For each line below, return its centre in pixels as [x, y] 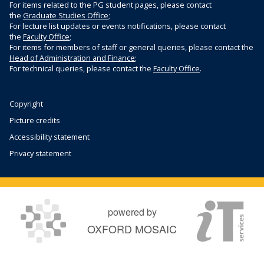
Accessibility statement [49, 137]
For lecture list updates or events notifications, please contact [118, 26]
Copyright [26, 104]
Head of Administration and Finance [72, 58]
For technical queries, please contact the [81, 68]
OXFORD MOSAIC [132, 229]
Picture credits [35, 120]
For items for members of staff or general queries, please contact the [131, 47]
